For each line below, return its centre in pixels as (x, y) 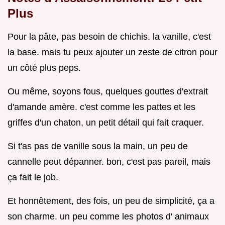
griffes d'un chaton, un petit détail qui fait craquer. (106, 122)
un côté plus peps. (44, 68)
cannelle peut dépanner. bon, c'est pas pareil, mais (109, 161)
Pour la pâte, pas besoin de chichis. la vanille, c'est (109, 36)
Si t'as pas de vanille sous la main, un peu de (98, 146)
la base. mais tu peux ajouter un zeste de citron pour (113, 52)
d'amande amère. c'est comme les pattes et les (101, 107)
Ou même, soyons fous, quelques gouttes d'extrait (108, 91)
